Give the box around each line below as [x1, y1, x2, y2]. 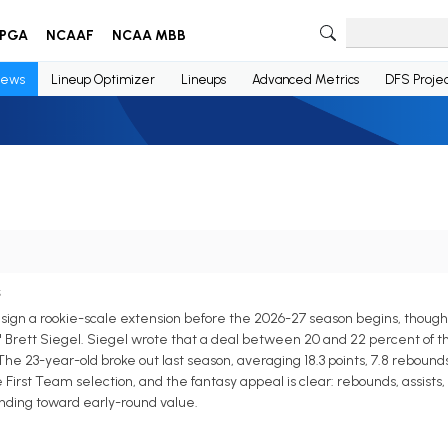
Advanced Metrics [251, 71, 359, 87]
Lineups [180, 71, 226, 87]
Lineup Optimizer [50, 71, 155, 87]
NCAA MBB [111, 27, 186, 44]
